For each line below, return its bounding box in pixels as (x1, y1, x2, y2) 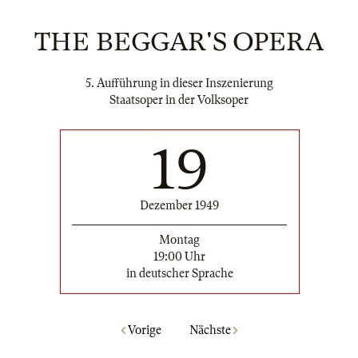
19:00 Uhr (153, 249, 205, 263)
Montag (159, 233, 200, 246)
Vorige (125, 324, 161, 337)
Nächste (189, 324, 233, 337)
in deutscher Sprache (125, 266, 233, 280)
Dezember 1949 (140, 198, 219, 212)
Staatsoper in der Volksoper (109, 93, 249, 106)
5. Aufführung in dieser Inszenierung (85, 77, 273, 89)
